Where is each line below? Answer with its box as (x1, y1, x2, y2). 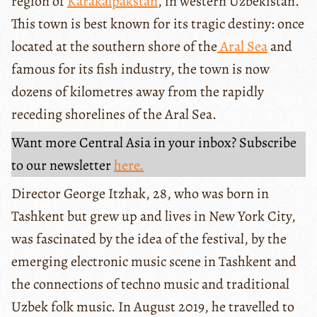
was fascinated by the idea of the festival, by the (11, 229, 287, 249)
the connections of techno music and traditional (11, 275, 289, 294)
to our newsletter (11, 156, 114, 175)
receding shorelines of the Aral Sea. (11, 105, 219, 125)
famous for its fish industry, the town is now (11, 59, 270, 79)
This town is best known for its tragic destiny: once (11, 14, 304, 34)
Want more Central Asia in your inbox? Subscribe (11, 133, 296, 153)
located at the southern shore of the (11, 37, 217, 57)
